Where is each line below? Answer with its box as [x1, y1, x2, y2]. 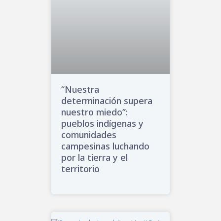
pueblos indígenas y [61, 117, 144, 129]
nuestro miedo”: [61, 106, 128, 118]
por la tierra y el [61, 151, 128, 163]
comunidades [61, 128, 116, 141]
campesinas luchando [61, 140, 149, 152]
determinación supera [61, 94, 152, 107]
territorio [61, 162, 100, 175]
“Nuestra [61, 83, 99, 95]
